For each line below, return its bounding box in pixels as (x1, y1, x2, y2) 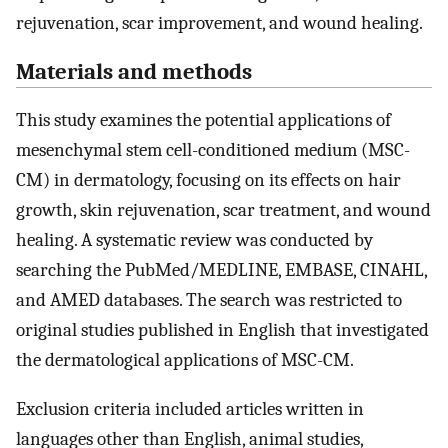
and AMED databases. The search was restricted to (16, 289, 402, 312)
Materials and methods (16, 58, 252, 85)
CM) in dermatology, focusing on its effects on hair (16, 169, 401, 192)
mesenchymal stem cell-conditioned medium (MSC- (16, 139, 410, 162)
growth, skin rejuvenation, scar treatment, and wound (16, 199, 431, 222)
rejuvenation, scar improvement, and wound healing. (16, 12, 423, 34)
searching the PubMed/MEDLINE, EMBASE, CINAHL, (16, 259, 427, 282)
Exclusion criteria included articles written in (16, 398, 364, 421)
